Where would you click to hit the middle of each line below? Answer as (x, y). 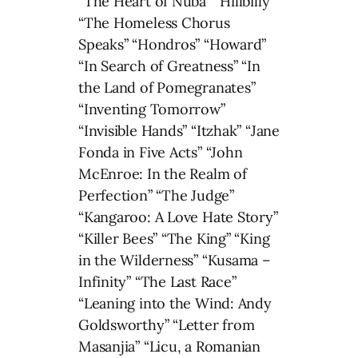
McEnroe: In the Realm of (163, 174)
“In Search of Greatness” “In (169, 66)
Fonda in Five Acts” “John (161, 153)
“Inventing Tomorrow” (152, 109)
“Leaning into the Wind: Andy (175, 304)
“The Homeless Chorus (154, 23)
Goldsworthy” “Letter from (167, 325)
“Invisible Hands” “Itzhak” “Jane (179, 131)
